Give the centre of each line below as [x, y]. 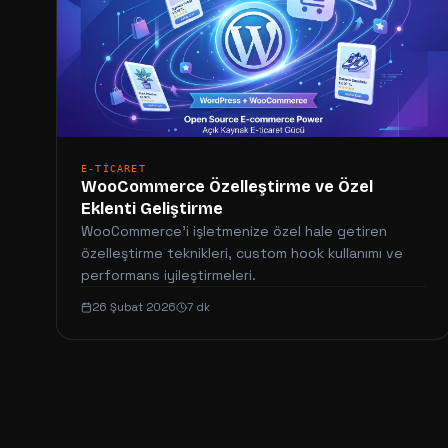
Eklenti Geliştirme [152, 208]
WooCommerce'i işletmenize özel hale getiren [234, 231]
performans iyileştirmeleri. [168, 275]
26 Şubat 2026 [134, 307]
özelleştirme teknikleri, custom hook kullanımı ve [242, 253]
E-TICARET [113, 168]
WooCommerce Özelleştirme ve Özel [227, 186]
